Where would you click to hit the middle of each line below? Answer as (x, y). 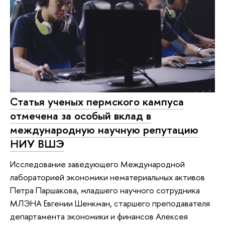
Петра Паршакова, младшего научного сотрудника (105, 190)
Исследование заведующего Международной (97, 164)
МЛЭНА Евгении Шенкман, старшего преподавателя (110, 203)
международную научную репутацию (104, 130)
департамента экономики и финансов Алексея (99, 216)
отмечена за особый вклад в (81, 116)
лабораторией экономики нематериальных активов (107, 177)
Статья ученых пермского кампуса (97, 102)
